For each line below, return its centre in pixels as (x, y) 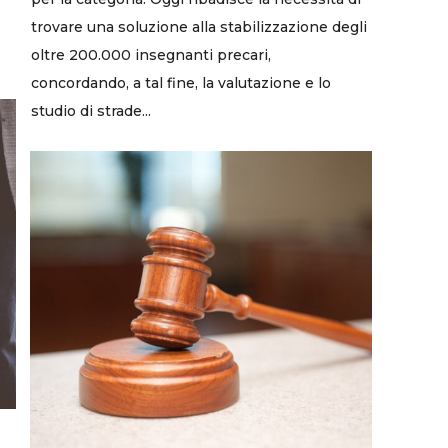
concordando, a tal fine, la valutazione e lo (181, 82)
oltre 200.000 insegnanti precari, (151, 54)
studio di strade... (91, 110)
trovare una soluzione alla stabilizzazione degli (199, 26)
